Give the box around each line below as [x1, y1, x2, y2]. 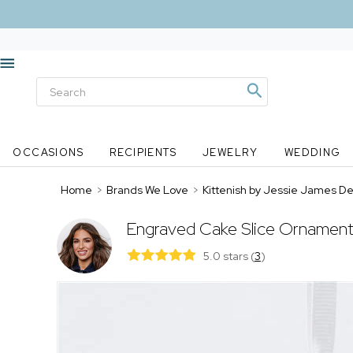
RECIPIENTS [110, 146, 177, 159]
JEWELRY [202, 146, 258, 159]
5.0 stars [203, 249, 251, 263]
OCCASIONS [13, 146, 84, 159]
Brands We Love [106, 183, 188, 197]
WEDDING [284, 146, 341, 159]
